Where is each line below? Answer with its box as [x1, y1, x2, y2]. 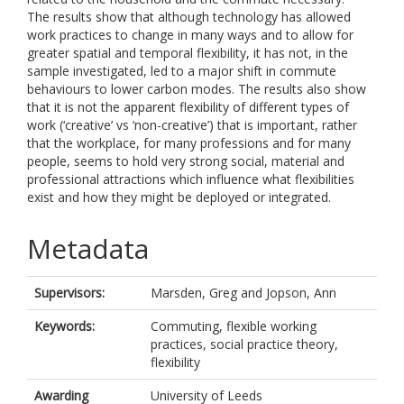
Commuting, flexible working [151, 317, 317, 335]
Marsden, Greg [151, 284, 237, 301]
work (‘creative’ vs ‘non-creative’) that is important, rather [27, 116, 357, 133]
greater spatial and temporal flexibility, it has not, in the [27, 44, 348, 61]
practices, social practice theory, [151, 335, 338, 353]
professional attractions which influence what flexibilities [27, 170, 354, 188]
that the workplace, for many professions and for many [27, 134, 351, 151]
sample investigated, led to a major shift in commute [27, 62, 336, 79]
